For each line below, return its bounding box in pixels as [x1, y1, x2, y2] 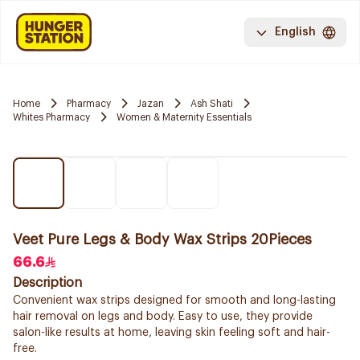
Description [13, 276, 82, 289]
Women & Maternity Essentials [117, 112, 252, 122]
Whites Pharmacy [13, 112, 90, 122]
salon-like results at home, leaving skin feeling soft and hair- [13, 327, 330, 338]
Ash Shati [190, 98, 233, 108]
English [275, 27, 316, 38]
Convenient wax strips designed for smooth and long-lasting [13, 295, 336, 306]
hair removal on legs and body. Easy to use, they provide [13, 311, 313, 322]
